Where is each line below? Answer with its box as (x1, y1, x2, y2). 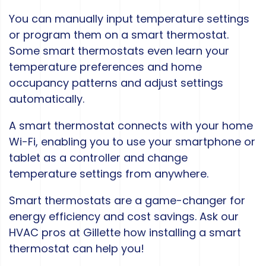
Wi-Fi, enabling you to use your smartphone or (9, 134, 255, 150)
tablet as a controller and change (9, 150, 188, 166)
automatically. (9, 91, 84, 107)
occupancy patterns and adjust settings (9, 75, 223, 91)
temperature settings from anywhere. (9, 166, 208, 182)
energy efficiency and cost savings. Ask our (9, 209, 239, 224)
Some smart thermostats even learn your (9, 43, 229, 59)
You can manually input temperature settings (9, 11, 249, 27)
